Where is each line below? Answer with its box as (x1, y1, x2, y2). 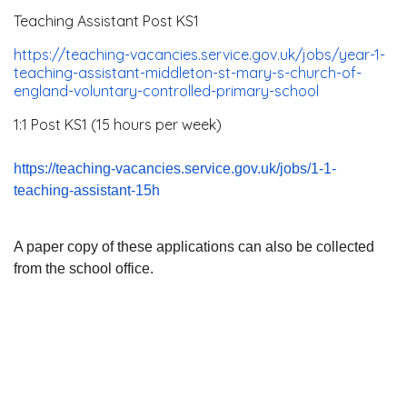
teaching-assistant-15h (14, 183, 160, 198)
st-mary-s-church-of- (218, 64, 362, 82)
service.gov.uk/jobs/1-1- (184, 161, 336, 176)
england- (14, 82, 74, 100)
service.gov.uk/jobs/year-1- (201, 45, 385, 64)
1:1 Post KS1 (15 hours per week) (14, 115, 222, 134)
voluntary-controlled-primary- (74, 82, 274, 100)
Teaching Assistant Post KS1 (14, 12, 199, 30)
